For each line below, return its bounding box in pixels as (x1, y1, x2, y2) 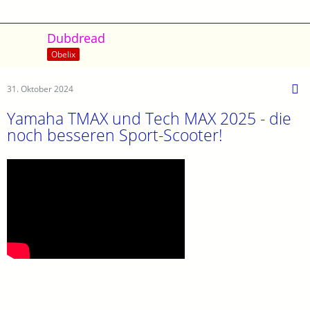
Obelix (51, 48, 75, 60)
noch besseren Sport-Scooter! (7, 123, 223, 146)
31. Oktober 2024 (7, 82, 73, 95)
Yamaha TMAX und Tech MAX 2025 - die (7, 107, 291, 129)
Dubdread (47, 29, 105, 46)
